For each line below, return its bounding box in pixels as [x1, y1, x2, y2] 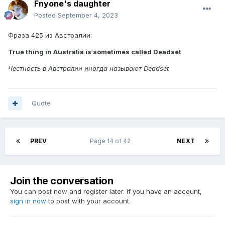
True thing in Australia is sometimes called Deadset [8, 48, 181, 56]
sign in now [10, 197, 46, 205]
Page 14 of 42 [90, 137, 134, 145]
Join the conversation [10, 175, 114, 187]
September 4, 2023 [58, 11, 118, 20]
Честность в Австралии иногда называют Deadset [8, 64, 169, 73]
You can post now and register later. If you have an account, [10, 187, 202, 196]
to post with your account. [46, 197, 131, 205]
